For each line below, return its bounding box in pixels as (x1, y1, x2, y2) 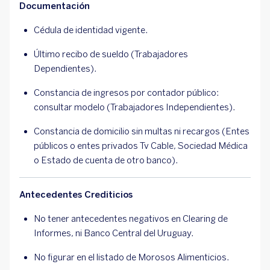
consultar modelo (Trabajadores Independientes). (34, 102, 235, 113)
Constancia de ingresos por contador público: (34, 87, 219, 98)
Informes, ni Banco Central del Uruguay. (34, 228, 193, 239)
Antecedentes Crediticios (19, 189, 133, 200)
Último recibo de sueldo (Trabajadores (34, 49, 188, 60)
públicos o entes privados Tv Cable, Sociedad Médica (34, 140, 248, 151)
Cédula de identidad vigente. (34, 25, 148, 36)
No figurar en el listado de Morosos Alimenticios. (34, 252, 229, 263)
